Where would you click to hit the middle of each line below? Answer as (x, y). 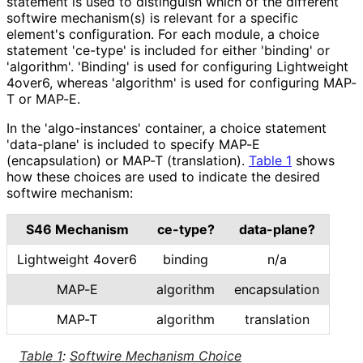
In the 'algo (41, 128)
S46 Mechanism (77, 230)
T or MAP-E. (43, 99)
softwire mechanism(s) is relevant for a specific (152, 18)
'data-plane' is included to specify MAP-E (133, 145)
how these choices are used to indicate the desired (163, 177)
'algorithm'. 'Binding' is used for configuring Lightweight (177, 67)
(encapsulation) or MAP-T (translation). (128, 161)
